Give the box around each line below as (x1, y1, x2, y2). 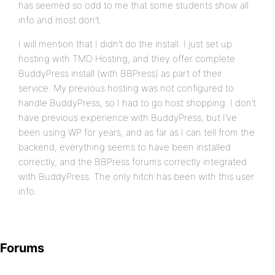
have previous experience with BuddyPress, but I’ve (18, 112, 237, 123)
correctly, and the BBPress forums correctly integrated (18, 156, 247, 168)
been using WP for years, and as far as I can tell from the (18, 126, 255, 138)
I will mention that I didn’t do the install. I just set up (18, 38, 232, 50)
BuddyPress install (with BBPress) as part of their (18, 68, 222, 79)
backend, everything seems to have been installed (18, 141, 231, 153)
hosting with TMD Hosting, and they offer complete (18, 53, 235, 64)
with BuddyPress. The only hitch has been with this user (18, 171, 254, 182)
